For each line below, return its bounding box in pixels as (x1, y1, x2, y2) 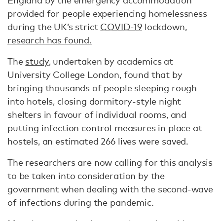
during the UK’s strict (7, 21, 101, 32)
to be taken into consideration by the (7, 170, 165, 181)
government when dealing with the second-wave (7, 184, 213, 194)
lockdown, (142, 21, 187, 32)
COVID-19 (100, 21, 143, 32)
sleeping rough (132, 82, 197, 93)
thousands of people (45, 82, 132, 93)
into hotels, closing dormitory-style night (7, 96, 182, 107)
